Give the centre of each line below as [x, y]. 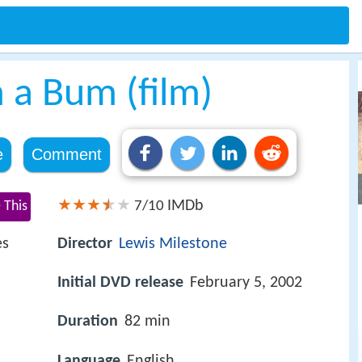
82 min [147, 322]
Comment [66, 154]
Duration [88, 322]
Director [85, 244]
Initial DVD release [120, 283]
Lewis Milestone [173, 244]
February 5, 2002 [246, 283]
